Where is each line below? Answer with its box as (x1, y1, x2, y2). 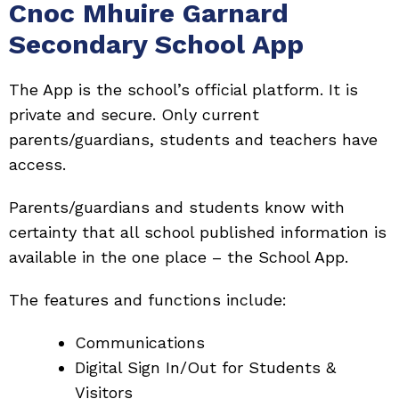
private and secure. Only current (9, 105, 259, 124)
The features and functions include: (9, 290, 287, 309)
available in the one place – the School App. (9, 248, 348, 266)
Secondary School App (9, 28, 304, 60)
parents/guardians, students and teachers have (9, 130, 378, 149)
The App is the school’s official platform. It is (9, 80, 358, 99)
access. (9, 155, 66, 174)
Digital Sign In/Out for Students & (75, 358, 336, 377)
